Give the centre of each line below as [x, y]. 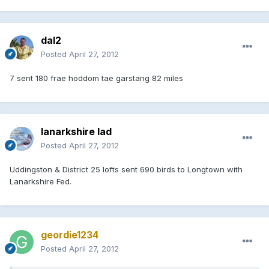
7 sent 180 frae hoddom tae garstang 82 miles [96, 78]
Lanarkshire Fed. [41, 181]
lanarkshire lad [76, 131]
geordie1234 [70, 234]
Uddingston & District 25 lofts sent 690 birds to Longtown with [126, 169]
